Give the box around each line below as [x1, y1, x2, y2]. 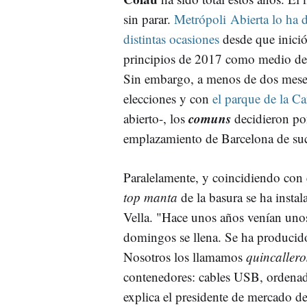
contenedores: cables [123, 267, 234, 285]
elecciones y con [123, 89, 212, 107]
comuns [188, 108, 231, 127]
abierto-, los [123, 109, 188, 127]
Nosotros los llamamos [123, 247, 246, 265]
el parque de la [212, 89, 292, 107]
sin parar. [123, 10, 174, 27]
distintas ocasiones [123, 29, 219, 47]
